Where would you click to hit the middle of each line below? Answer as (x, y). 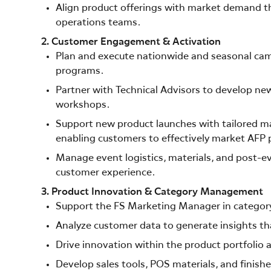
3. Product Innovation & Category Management (152, 192)
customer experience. (105, 173)
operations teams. (98, 23)
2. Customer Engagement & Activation (131, 42)
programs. (80, 71)
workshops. (83, 105)
